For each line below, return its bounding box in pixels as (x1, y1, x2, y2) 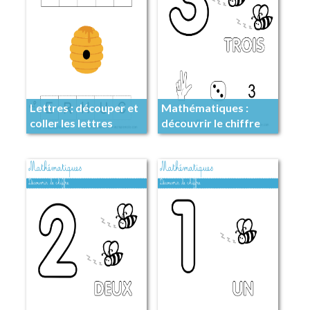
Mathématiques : (161, 101, 248, 115)
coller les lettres (29, 116, 113, 130)
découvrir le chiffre (161, 116, 260, 130)
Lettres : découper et (29, 101, 138, 115)
